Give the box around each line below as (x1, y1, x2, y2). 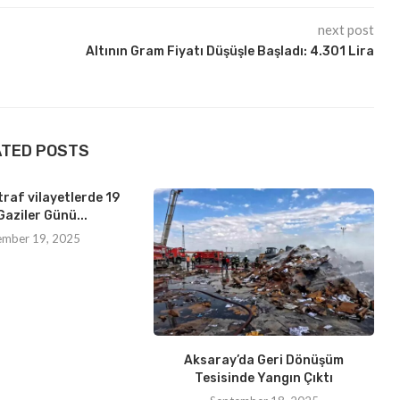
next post (317, 21, 374, 38)
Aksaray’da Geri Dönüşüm (184, 352, 345, 368)
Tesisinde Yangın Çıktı (195, 370, 334, 386)
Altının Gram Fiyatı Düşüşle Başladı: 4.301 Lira (85, 44, 374, 60)
